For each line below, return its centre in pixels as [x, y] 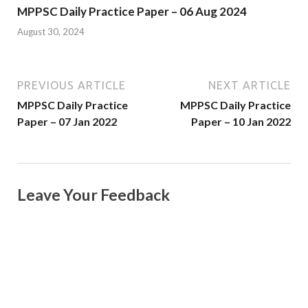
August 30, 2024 [51, 31]
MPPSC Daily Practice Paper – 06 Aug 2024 [132, 12]
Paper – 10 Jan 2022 [241, 121]
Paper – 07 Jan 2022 [67, 121]
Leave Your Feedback [93, 194]
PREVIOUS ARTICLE [71, 85]
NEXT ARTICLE [250, 85]
